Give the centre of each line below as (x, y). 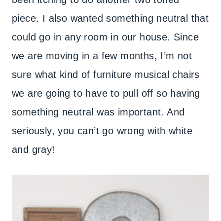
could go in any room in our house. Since (105, 37)
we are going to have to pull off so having (106, 93)
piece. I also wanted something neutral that (110, 18)
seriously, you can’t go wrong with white (102, 131)
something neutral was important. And (98, 112)
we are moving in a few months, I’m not (102, 56)
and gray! (34, 150)
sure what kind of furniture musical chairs (106, 75)
